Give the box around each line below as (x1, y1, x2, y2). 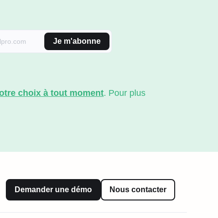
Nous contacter (109, 185, 166, 194)
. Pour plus (104, 88, 145, 98)
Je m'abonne (53, 36, 101, 45)
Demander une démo (15, 185, 92, 194)
